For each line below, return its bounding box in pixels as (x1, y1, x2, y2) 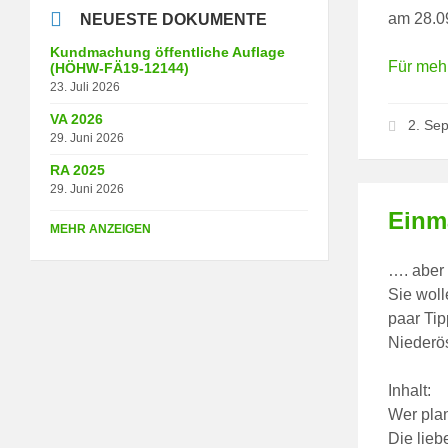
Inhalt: (388, 381, 432, 399)
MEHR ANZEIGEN (50, 221, 151, 236)
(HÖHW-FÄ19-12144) (50, 59, 189, 76)
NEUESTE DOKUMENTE (80, 10, 267, 28)
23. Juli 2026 (50, 79, 120, 94)
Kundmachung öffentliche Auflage (50, 43, 285, 60)
